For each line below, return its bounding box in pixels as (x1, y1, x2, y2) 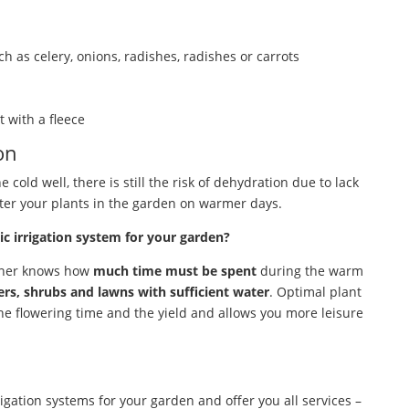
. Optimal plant (268, 282, 362, 300)
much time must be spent (92, 261, 257, 279)
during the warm (256, 261, 363, 279)
